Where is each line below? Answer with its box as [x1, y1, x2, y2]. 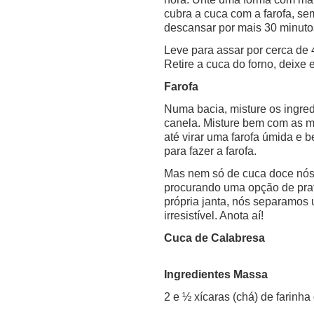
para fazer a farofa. [164, 144, 257, 157]
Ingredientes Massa [164, 268, 268, 280]
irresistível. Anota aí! [164, 209, 264, 221]
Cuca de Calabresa [164, 231, 265, 244]
